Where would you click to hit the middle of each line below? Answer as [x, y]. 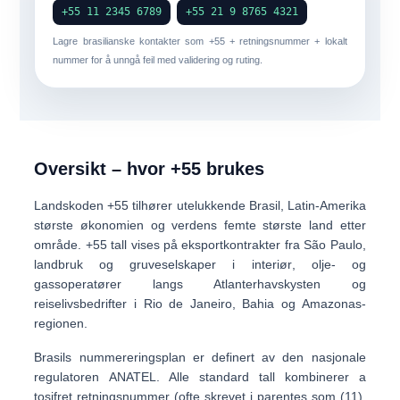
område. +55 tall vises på [108, 245]
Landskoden [71, 205]
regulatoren [72, 377]
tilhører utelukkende [189, 205]
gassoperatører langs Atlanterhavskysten [177, 284]
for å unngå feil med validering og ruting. [176, 60]
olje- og [338, 264]
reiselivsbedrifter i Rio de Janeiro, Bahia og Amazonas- [200, 304]
